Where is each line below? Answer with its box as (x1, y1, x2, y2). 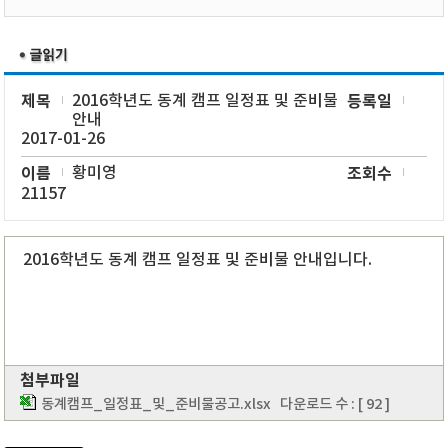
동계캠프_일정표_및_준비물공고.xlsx (41, 396, 272, 413)
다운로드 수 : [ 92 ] (271, 396, 391, 413)
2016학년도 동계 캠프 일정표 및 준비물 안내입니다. (23, 251, 373, 269)
